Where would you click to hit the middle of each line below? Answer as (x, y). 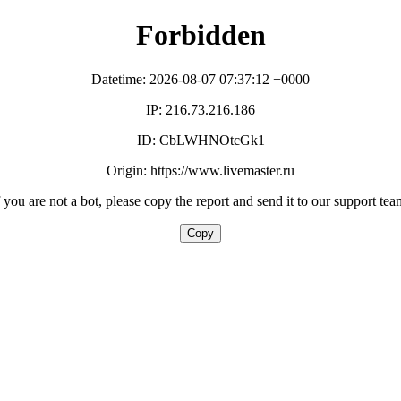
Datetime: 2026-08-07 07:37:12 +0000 (200, 79)
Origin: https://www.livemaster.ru (200, 170)
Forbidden (200, 35)
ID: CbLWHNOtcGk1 (200, 140)
